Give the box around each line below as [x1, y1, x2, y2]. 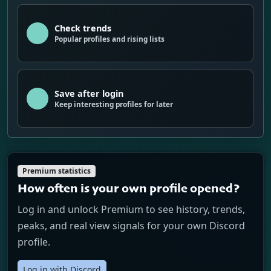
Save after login [54, 88, 123, 100]
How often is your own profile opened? [18, 183, 240, 195]
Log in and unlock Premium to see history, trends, [18, 202, 245, 216]
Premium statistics [22, 165, 91, 176]
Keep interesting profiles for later [54, 99, 173, 109]
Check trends [54, 22, 111, 34]
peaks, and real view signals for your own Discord [18, 218, 245, 232]
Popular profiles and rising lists [54, 34, 165, 44]
